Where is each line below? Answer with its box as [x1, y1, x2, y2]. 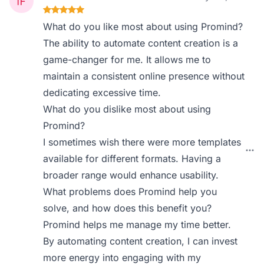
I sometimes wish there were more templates [43, 136, 242, 148]
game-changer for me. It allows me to [43, 54, 212, 65]
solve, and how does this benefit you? [43, 202, 212, 214]
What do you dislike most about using [43, 103, 212, 115]
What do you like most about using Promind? [43, 21, 243, 32]
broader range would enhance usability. [43, 169, 219, 181]
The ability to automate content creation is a [43, 37, 239, 49]
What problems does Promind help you [43, 186, 217, 197]
